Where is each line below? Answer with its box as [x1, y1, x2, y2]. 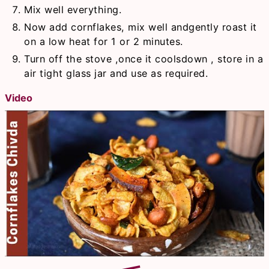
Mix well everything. [24, 3, 122, 16]
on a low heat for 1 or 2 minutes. [24, 35, 183, 47]
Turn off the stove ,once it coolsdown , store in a [24, 52, 264, 65]
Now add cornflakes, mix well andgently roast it [24, 20, 257, 33]
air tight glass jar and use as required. [24, 67, 208, 79]
